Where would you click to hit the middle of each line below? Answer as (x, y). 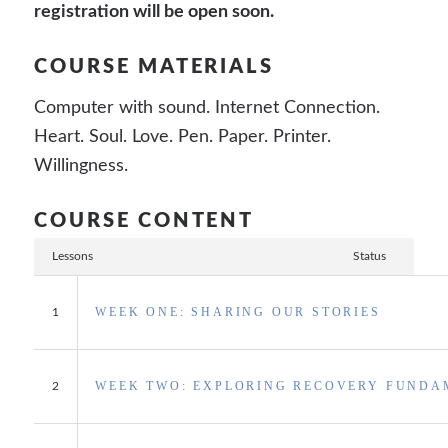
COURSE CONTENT (144, 221)
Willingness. (81, 166)
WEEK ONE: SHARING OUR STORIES (238, 311)
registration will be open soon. (154, 12)
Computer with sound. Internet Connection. (207, 108)
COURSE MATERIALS (154, 67)
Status (369, 255)
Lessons (72, 255)
